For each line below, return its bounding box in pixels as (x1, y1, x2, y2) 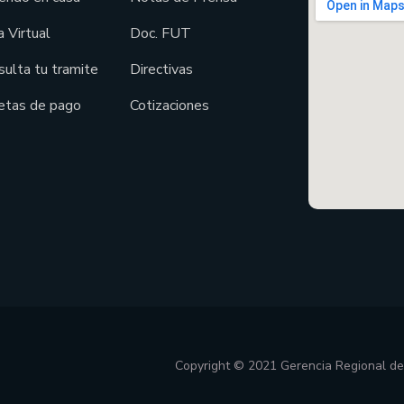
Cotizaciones (129, 96, 209, 116)
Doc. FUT (129, 23, 191, 44)
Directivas (129, 60, 193, 80)
